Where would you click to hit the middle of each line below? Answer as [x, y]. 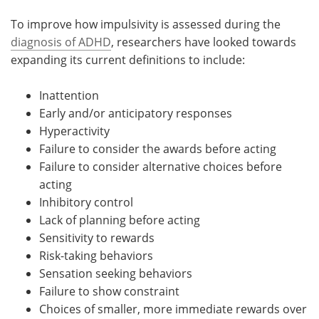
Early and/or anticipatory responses [136, 113]
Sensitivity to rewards [97, 237]
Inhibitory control [86, 202]
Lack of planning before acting [120, 220]
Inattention [69, 95]
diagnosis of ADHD [61, 42]
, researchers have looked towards [204, 42]
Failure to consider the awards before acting [158, 148]
